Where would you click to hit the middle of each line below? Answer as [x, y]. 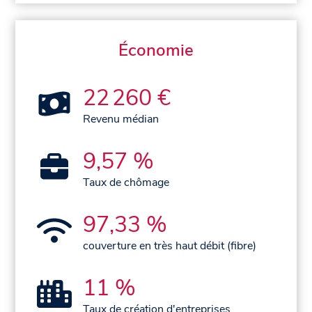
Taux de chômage [126, 183]
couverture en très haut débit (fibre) [170, 246]
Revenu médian [121, 119]
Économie [156, 50]
